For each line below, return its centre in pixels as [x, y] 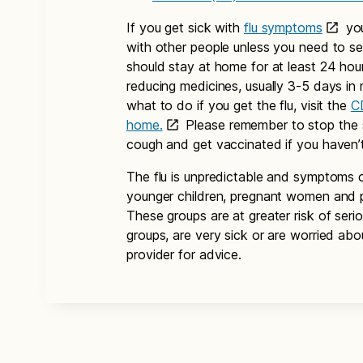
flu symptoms [283, 28]
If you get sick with [185, 28]
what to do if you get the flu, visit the [239, 105]
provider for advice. [184, 254]
